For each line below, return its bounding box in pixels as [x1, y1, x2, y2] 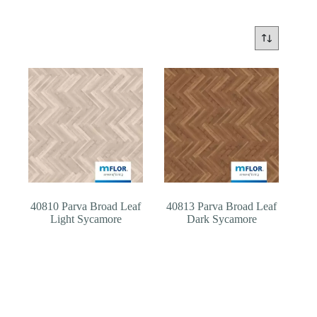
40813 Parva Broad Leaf [166, 200, 277, 212]
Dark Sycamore [186, 212, 257, 225]
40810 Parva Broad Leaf [30, 200, 142, 212]
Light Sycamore [50, 212, 122, 225]
